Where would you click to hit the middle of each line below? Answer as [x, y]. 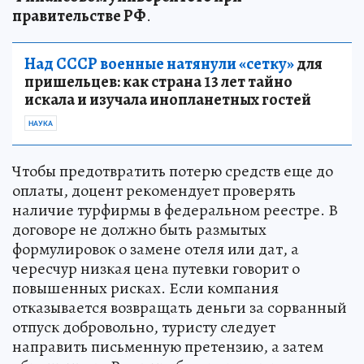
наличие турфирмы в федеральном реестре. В [175, 210]
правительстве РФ [79, 16]
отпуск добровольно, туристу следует [144, 327]
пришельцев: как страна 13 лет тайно [158, 82]
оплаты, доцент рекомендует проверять [154, 191]
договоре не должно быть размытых [139, 230]
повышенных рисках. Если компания [145, 288]
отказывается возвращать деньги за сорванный [180, 308]
